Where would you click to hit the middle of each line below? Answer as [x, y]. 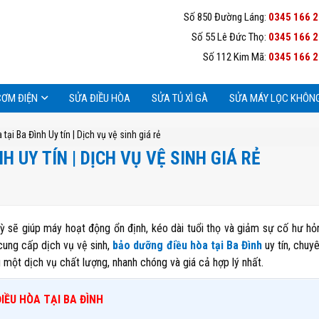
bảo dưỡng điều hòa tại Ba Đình [188, 245]
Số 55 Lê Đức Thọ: [230, 37]
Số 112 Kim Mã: [235, 57]
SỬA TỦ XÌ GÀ [180, 98]
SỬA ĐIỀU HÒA [100, 98]
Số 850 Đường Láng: [226, 17]
